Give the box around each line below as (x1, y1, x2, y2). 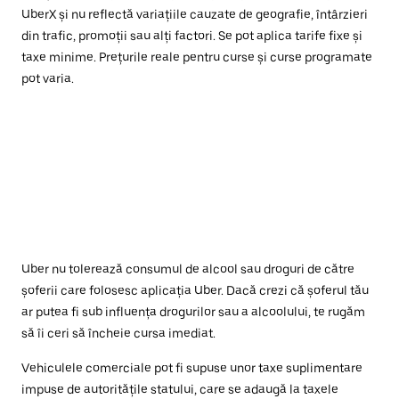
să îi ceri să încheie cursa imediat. (21, 325, 216, 340)
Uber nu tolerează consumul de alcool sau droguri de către (21, 261, 354, 276)
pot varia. (21, 70, 74, 85)
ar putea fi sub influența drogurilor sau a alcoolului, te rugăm (21, 304, 365, 319)
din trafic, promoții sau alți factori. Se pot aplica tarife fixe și (21, 28, 362, 43)
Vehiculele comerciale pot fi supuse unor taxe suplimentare (21, 360, 362, 375)
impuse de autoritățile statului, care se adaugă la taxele (21, 381, 338, 396)
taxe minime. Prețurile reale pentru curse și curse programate (21, 49, 372, 64)
